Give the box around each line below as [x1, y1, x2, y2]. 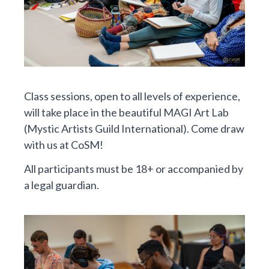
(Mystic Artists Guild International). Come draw [24, 122, 244, 135]
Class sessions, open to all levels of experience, [24, 89, 240, 103]
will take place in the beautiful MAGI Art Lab [24, 106, 229, 119]
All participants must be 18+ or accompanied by [24, 162, 243, 175]
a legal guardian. [24, 178, 99, 192]
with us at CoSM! [24, 138, 103, 151]
